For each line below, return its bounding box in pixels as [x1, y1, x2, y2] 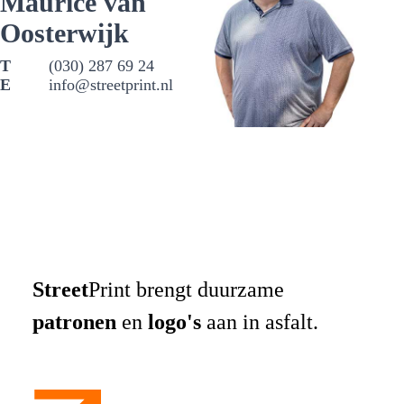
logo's [148, 310, 201, 335]
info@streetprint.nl [49, 76, 173, 95]
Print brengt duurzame [88, 278, 284, 302]
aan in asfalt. [201, 310, 318, 335]
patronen [32, 310, 116, 335]
